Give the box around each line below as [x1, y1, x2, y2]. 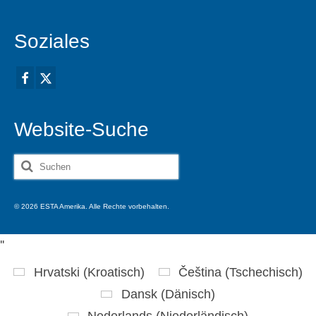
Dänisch [164, 287, 211, 301]
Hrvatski [33, 265, 80, 279]
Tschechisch [229, 265, 298, 279]
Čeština [178, 265, 221, 279]
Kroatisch [87, 265, 140, 279]
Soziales [14, 30, 90, 53]
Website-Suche [14, 118, 149, 140]
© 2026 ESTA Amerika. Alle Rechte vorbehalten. [14, 202, 169, 210]
